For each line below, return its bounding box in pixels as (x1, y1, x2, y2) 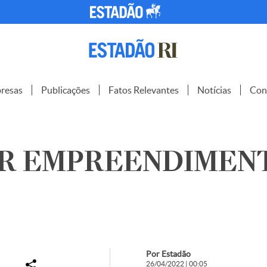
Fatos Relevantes (108, 85, 179, 95)
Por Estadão (145, 249, 191, 259)
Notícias (197, 85, 231, 95)
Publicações (41, 85, 90, 95)
